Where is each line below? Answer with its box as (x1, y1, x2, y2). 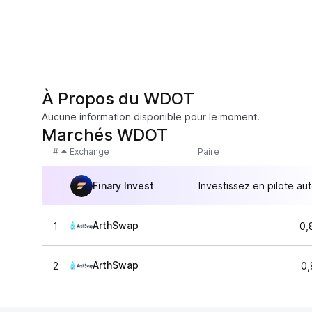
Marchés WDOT (42, 125, 168, 145)
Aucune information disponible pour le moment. (42, 111, 260, 123)
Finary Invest (93, 179, 154, 192)
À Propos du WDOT (42, 88, 194, 109)
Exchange (70, 146, 109, 157)
